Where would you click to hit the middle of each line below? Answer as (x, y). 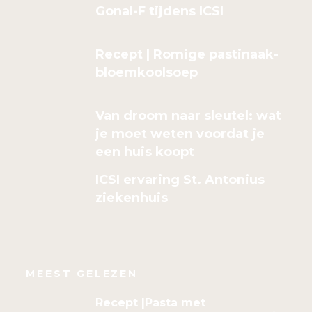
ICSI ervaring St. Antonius (180, 179)
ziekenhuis (132, 197)
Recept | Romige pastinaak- (187, 54)
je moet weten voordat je (180, 133)
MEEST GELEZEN (82, 273)
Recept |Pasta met (151, 302)
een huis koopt (145, 151)
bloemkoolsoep (147, 72)
